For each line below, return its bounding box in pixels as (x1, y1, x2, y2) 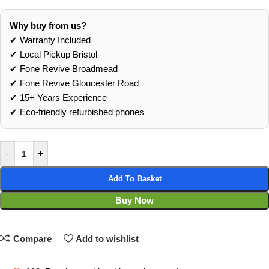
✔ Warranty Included (10, 34, 91, 45)
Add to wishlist (76, 233, 139, 244)
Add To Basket (107, 174, 162, 183)
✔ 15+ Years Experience (10, 92, 107, 103)
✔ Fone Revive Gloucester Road (10, 77, 139, 88)
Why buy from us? (10, 20, 86, 31)
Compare (13, 233, 52, 244)
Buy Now (115, 195, 154, 205)
